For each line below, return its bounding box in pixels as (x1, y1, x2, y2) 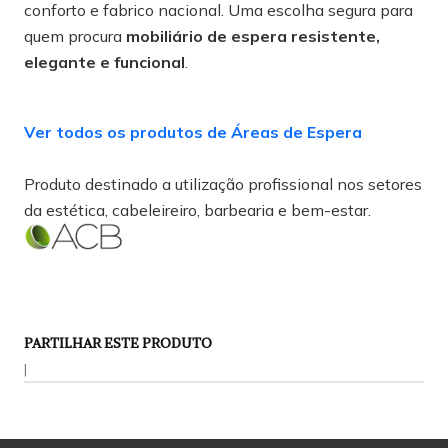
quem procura (24, 25, 126, 46)
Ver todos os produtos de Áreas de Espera (24, 121, 362, 142)
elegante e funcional (24, 51, 185, 72)
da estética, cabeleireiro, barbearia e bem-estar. (24, 199, 371, 220)
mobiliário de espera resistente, (126, 25, 380, 46)
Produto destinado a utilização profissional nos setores (24, 173, 422, 194)
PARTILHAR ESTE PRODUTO (24, 334, 212, 352)
